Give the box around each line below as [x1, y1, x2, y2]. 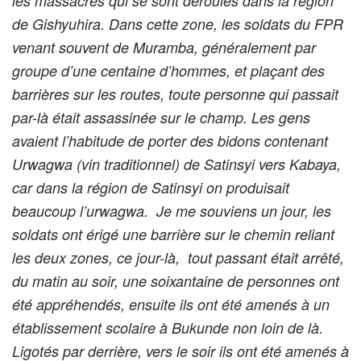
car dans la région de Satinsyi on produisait [12, 176, 289, 197]
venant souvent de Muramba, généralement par [12, 36, 316, 57]
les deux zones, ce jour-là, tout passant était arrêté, [12, 247, 344, 268]
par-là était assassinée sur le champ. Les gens [12, 106, 310, 127]
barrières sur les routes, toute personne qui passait [12, 83, 338, 104]
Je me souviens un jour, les [156, 200, 331, 221]
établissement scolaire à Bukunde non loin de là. [12, 317, 323, 338]
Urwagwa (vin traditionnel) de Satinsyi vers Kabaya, [12, 153, 341, 174]
